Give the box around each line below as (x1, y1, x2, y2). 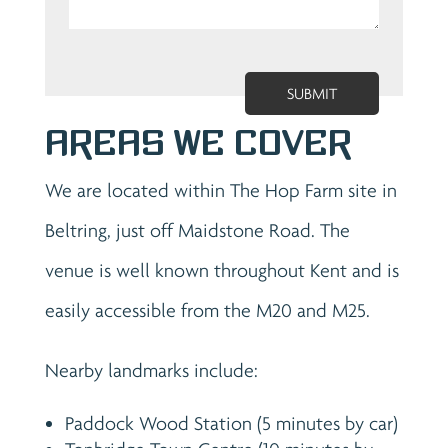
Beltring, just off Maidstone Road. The (44, 218, 350, 241)
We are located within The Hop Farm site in (44, 178, 397, 201)
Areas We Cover (44, 123, 352, 162)
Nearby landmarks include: (44, 358, 258, 381)
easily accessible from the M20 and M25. (44, 298, 370, 321)
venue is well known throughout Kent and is (44, 258, 399, 281)
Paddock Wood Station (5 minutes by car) (64, 411, 398, 434)
